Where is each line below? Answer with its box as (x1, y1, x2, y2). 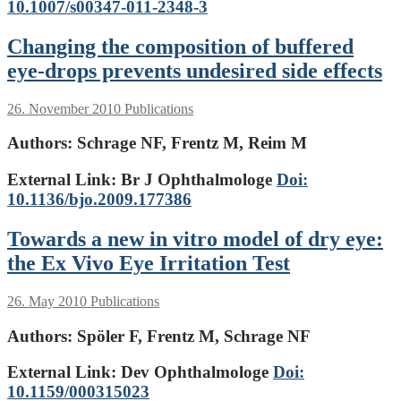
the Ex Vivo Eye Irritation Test (7, 251, 290, 275)
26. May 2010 (7, 293, 87, 309)
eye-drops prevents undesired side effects (7, 58, 382, 82)
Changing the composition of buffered (7, 34, 354, 58)
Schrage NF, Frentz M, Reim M (73, 133, 307, 153)
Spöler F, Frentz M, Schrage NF (73, 326, 311, 346)
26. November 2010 (7, 100, 121, 116)
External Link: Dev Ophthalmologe (7, 363, 273, 382)
